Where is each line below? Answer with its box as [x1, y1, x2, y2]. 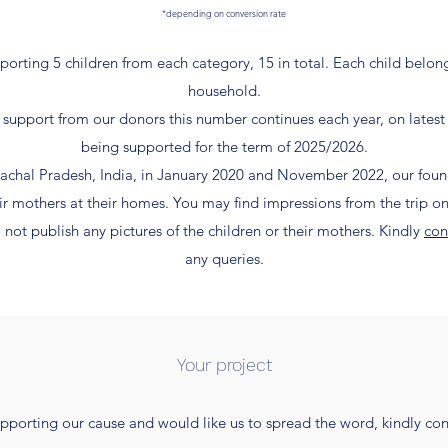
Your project [176, 354, 272, 375]
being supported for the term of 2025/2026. [80, 137, 368, 156]
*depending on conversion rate [162, 7, 286, 19]
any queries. [184, 249, 264, 268]
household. [187, 81, 261, 100]
